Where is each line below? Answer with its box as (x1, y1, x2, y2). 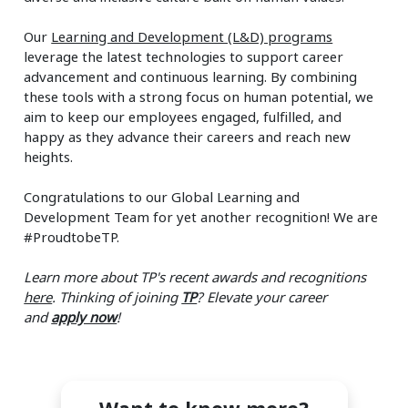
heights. (24, 147, 74, 166)
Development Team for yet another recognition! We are (24, 207, 379, 226)
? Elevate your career (197, 287, 328, 306)
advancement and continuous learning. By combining (24, 66, 358, 86)
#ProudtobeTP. (24, 227, 120, 246)
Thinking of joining (59, 287, 182, 306)
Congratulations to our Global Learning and (24, 187, 301, 206)
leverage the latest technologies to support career (24, 46, 344, 66)
